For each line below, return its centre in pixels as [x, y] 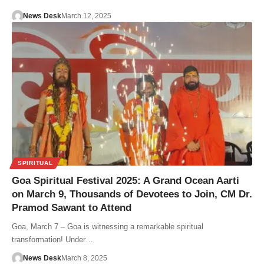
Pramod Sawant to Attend [72, 208]
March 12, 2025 [86, 16]
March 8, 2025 [84, 258]
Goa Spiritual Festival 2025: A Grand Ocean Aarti [126, 181]
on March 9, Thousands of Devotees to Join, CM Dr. [132, 194]
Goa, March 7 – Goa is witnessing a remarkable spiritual [108, 227]
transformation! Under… [52, 240]
